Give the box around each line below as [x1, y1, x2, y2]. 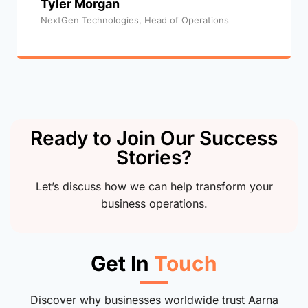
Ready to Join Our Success [30, 126, 278, 150]
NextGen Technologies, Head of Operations [41, 14, 229, 25]
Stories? [116, 145, 192, 169]
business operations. [100, 196, 208, 210]
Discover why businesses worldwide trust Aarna [30, 292, 278, 307]
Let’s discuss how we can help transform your [35, 179, 273, 193]
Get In [91, 250, 154, 276]
